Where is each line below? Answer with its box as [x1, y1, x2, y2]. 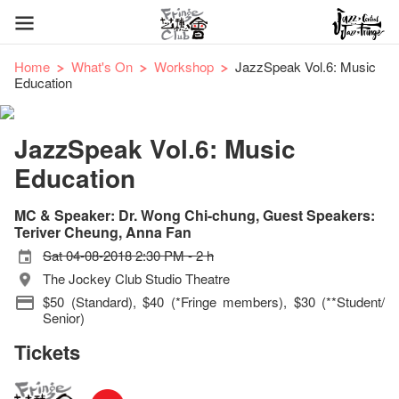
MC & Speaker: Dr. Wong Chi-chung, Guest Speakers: [14, 205, 375, 225]
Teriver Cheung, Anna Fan [14, 222, 191, 242]
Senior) [43, 308, 85, 327]
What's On [71, 57, 133, 76]
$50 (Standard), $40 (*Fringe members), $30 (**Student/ [43, 292, 385, 311]
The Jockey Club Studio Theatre [43, 269, 230, 288]
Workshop [154, 57, 214, 76]
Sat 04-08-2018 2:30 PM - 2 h [43, 246, 214, 265]
